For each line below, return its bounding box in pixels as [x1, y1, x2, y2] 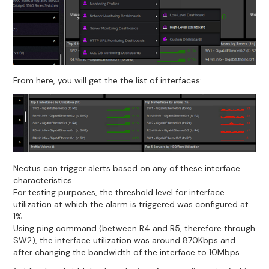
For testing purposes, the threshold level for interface [13, 186, 225, 198]
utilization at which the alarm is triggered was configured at [13, 198, 249, 210]
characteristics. [13, 174, 74, 186]
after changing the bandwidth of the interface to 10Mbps [13, 246, 240, 258]
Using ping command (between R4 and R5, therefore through [13, 222, 256, 234]
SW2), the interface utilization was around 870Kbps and [13, 234, 236, 246]
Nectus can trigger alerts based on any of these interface [13, 162, 241, 174]
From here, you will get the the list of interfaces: [13, 75, 202, 86]
